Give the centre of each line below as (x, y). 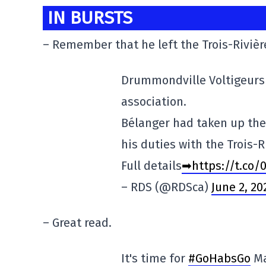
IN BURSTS (90, 18)
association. (154, 102)
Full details (151, 166)
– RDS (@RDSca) (166, 187)
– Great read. (77, 223)
